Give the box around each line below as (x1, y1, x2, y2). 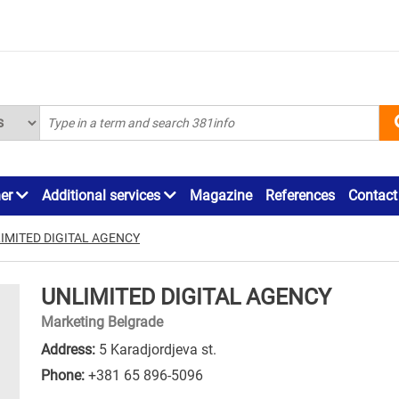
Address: (41, 340, 95, 358)
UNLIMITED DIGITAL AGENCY (41, 283, 331, 310)
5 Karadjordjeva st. (95, 340, 216, 358)
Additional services (42, 186, 164, 204)
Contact (348, 186, 397, 204)
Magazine (190, 186, 252, 204)
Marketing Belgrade (41, 313, 163, 330)
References (265, 186, 335, 204)
